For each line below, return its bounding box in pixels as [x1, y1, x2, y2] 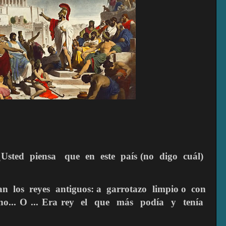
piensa [29, 151, 56, 162]
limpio [152, 184, 181, 195]
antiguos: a [55, 184, 101, 195]
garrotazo [106, 184, 147, 195]
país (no [121, 151, 154, 162]
